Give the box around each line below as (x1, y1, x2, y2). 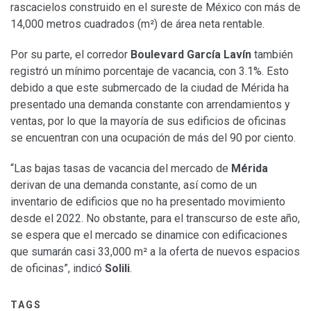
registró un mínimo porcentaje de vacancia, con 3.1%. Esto (10, 64, 289, 78)
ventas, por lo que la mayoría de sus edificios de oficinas (10, 114, 286, 128)
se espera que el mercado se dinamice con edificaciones (10, 228, 287, 242)
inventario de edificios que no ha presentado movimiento (10, 194, 285, 208)
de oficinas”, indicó (10, 261, 105, 275)
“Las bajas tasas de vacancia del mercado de (10, 161, 231, 175)
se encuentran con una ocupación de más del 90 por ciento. (10, 131, 296, 144)
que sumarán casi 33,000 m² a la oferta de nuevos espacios (10, 244, 300, 258)
